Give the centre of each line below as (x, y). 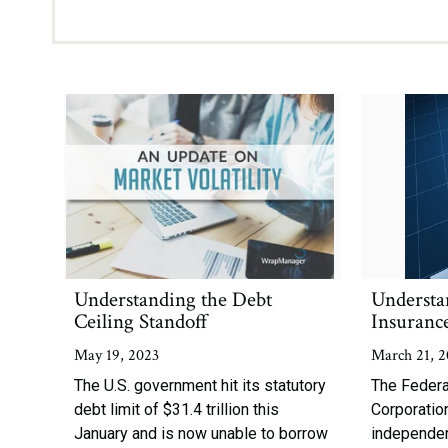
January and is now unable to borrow (201, 433)
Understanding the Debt (173, 299)
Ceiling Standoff (141, 321)
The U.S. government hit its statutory (200, 385)
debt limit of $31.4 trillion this (177, 409)
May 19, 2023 (117, 355)
